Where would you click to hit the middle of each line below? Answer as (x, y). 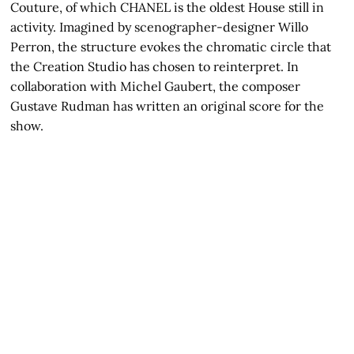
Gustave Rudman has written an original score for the (168, 105)
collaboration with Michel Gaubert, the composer (156, 86)
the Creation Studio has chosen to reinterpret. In (155, 66)
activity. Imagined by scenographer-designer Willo (160, 26)
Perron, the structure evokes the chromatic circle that (171, 46)
